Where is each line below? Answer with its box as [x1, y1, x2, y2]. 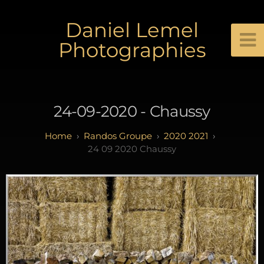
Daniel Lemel [65, 18, 199, 42]
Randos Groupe [83, 130, 152, 141]
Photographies [58, 38, 206, 62]
